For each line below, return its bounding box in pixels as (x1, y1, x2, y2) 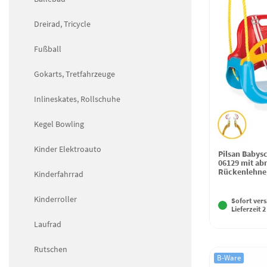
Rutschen (34, 243, 67, 254)
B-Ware (217, 253, 241, 263)
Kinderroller (34, 193, 77, 204)
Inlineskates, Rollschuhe (34, 93, 120, 104)
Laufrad (34, 218, 61, 229)
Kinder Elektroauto (34, 143, 101, 154)
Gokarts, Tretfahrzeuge (34, 68, 115, 79)
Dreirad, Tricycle (34, 18, 91, 29)
